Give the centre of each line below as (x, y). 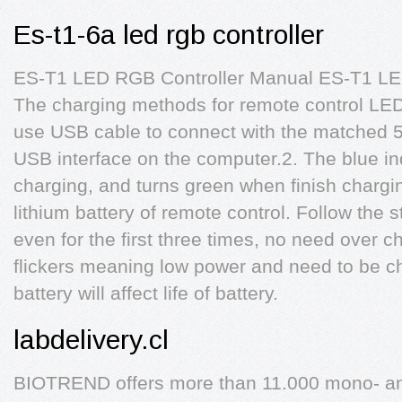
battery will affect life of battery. (146, 293)
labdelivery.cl (91, 340)
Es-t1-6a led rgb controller (169, 35)
